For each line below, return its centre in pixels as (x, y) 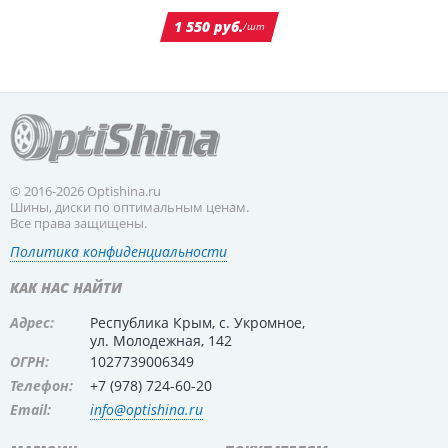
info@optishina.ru (146, 409)
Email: (30, 409)
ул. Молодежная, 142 (161, 340)
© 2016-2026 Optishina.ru (85, 191)
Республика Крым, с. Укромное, (197, 322)
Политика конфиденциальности (118, 251)
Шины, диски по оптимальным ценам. (129, 207)
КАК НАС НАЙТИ (66, 287)
